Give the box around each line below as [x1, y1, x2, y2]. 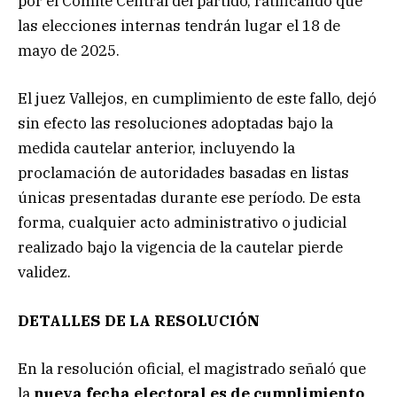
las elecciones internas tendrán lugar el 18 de [18, 16, 340, 36]
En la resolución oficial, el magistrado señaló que [18, 358, 366, 378]
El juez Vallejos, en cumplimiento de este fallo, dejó [18, 89, 377, 109]
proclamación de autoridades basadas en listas [18, 163, 349, 183]
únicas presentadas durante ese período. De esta [18, 188, 361, 208]
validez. [18, 262, 71, 283]
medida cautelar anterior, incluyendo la [18, 138, 295, 159]
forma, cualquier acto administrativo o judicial [18, 213, 346, 233]
